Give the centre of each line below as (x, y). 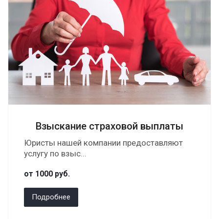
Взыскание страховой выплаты (109, 126)
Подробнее (51, 197)
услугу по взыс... (55, 153)
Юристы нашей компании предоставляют (103, 143)
